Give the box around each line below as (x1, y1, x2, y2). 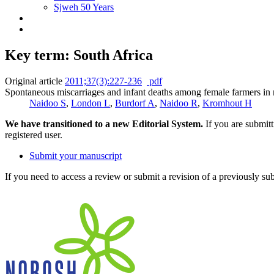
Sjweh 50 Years (54, 2, 114, 12)
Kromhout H (202, 97, 252, 108)
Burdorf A (115, 97, 155, 108)
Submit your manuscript (29, 150, 122, 161)
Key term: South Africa (5, 46, 153, 63)
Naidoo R (160, 97, 198, 108)
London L (71, 97, 110, 108)
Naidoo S (29, 97, 66, 108)
